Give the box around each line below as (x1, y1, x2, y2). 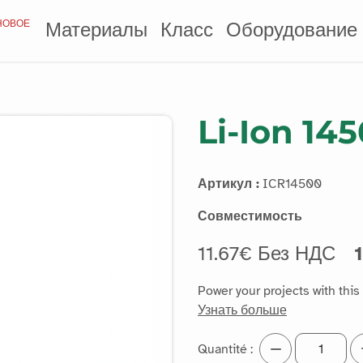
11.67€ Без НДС (198, 241, 341, 266)
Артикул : (198, 176, 259, 192)
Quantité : (198, 341, 253, 357)
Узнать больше (198, 302, 287, 318)
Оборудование (226, 19, 358, 42)
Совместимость (198, 208, 302, 224)
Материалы (45, 19, 148, 42)
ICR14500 (259, 176, 322, 192)
